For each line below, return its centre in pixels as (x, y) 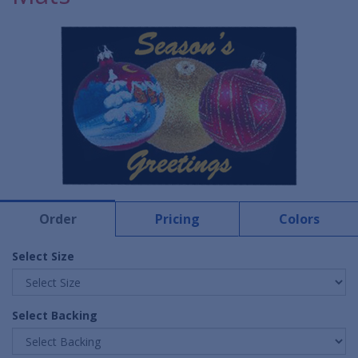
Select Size (43, 257)
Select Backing (55, 316)
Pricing (177, 219)
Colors (299, 219)
